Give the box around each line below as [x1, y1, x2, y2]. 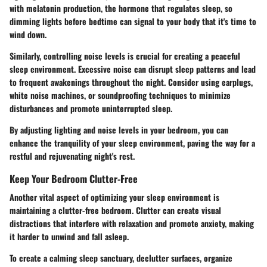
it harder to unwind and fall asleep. [10, 230, 129, 243]
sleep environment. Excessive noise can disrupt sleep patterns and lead [10, 62, 256, 75]
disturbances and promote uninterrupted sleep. [10, 101, 172, 114]
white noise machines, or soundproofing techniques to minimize [10, 88, 231, 101]
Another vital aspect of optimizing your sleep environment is [10, 191, 219, 203]
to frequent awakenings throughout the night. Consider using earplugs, [10, 75, 253, 88]
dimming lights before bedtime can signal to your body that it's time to [10, 14, 256, 27]
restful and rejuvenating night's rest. [10, 149, 135, 162]
